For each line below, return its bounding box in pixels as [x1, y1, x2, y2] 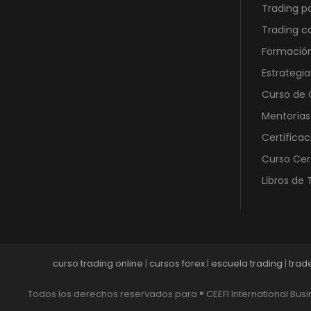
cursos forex [149, 257, 205, 271]
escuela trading [210, 257, 283, 271]
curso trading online [52, 257, 143, 271]
